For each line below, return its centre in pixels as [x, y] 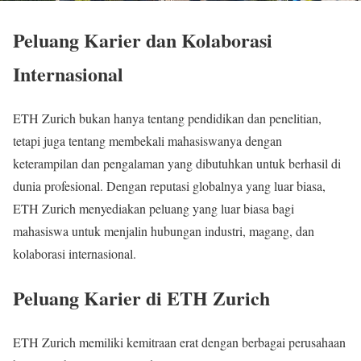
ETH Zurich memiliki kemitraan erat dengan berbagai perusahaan [179, 342]
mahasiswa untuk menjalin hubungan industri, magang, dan [164, 231]
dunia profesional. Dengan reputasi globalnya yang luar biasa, [169, 186]
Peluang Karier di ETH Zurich [141, 298]
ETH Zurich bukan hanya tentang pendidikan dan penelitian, [167, 118]
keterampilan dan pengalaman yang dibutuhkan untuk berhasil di [177, 164]
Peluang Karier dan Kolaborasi [143, 40]
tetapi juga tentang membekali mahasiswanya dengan [147, 141]
